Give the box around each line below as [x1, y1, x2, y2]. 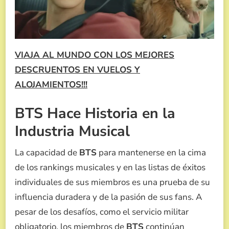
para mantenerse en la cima [97, 146, 206, 158]
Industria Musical [15, 121, 130, 141]
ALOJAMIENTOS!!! [15, 79, 87, 91]
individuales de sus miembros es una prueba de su [15, 176, 210, 188]
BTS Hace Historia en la [15, 103, 175, 123]
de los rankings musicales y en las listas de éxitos [15, 161, 205, 173]
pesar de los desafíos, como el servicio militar [15, 205, 189, 218]
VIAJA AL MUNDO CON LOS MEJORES [15, 49, 174, 61]
